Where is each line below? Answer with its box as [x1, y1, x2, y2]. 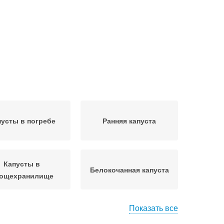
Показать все [129, 202, 178, 213]
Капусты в [3, 158, 40, 168]
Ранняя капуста [102, 115, 156, 125]
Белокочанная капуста [89, 164, 169, 174]
